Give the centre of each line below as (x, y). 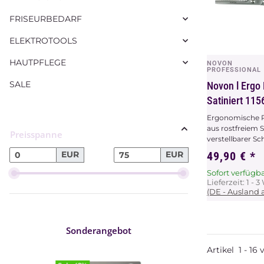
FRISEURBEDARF (46, 19)
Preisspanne (36, 134)
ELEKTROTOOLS (43, 40)
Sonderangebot (99, 230)
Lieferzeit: (227, 182)
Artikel (223, 250)
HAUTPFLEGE (38, 62)
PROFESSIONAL (234, 70)
